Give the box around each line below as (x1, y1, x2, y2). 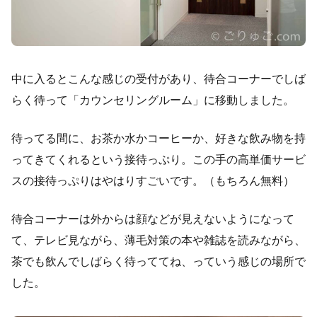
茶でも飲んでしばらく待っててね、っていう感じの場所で (11, 255, 306, 268)
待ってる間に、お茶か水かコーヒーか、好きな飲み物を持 (11, 132, 306, 145)
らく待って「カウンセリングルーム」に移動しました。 (11, 94, 294, 107)
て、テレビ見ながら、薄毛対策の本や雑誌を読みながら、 (11, 234, 306, 247)
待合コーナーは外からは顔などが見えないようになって (11, 213, 294, 226)
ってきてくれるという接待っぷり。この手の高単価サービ (11, 154, 306, 166)
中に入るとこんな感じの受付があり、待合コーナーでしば (11, 73, 306, 86)
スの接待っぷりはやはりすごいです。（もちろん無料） (11, 175, 294, 188)
